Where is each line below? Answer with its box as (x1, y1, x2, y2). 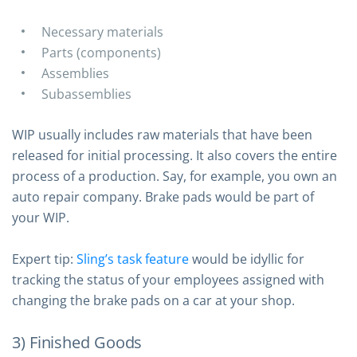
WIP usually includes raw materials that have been (12, 126, 312, 143)
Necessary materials (41, 23, 163, 41)
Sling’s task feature (76, 250, 189, 268)
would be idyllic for (189, 250, 304, 268)
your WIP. (12, 209, 69, 226)
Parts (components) (41, 44, 161, 61)
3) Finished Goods (12, 331, 143, 353)
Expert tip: (12, 250, 76, 268)
